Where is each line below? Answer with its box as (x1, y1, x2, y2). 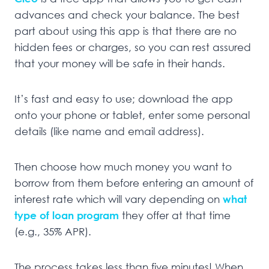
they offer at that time (119, 209, 231, 222)
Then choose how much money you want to (14, 160, 232, 174)
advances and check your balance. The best (14, 8, 240, 22)
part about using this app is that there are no (14, 25, 237, 38)
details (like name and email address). (14, 125, 204, 138)
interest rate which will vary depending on (14, 193, 220, 206)
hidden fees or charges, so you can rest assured (14, 41, 251, 54)
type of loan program (14, 209, 119, 222)
